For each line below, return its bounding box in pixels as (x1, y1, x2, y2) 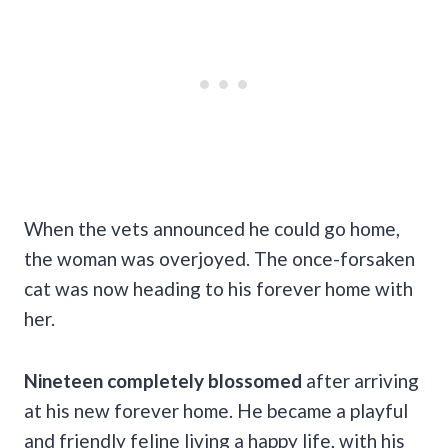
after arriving (302, 368, 419, 392)
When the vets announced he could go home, (24, 216, 400, 240)
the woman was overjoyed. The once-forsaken (24, 246, 415, 270)
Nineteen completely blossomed (24, 368, 302, 392)
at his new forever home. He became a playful (24, 398, 408, 422)
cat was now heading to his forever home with (24, 276, 413, 300)
